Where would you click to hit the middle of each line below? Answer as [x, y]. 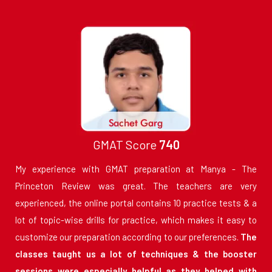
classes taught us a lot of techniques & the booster [136, 254]
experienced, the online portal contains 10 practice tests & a [136, 203]
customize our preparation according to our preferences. [127, 237]
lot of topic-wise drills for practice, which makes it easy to [136, 220]
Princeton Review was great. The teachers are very [136, 186]
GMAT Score [126, 145]
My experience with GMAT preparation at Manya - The [136, 169]
